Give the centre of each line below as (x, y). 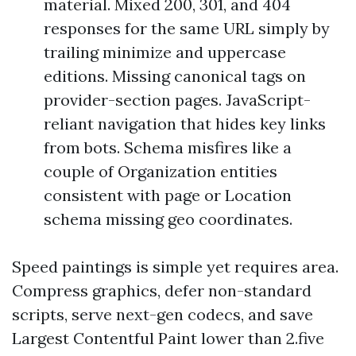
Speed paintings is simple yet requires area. (175, 267)
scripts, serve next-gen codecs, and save (163, 314)
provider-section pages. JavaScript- (177, 100)
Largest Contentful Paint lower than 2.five (168, 338)
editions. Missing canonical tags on (175, 76)
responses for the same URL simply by (187, 28)
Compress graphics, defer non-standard (162, 290)
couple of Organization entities (161, 171)
